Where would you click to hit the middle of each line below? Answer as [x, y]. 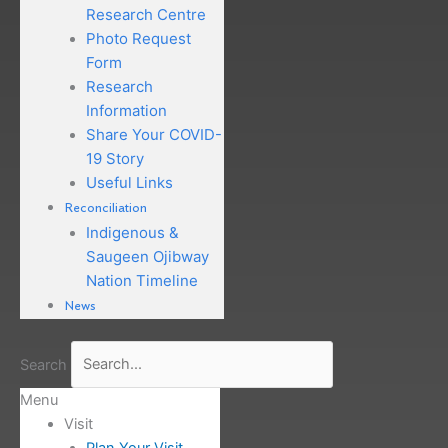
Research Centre [145, 14]
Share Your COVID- [153, 134]
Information [126, 110]
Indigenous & [132, 232]
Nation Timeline [141, 280]
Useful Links [129, 182]
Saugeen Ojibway [147, 256]
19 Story [114, 158]
